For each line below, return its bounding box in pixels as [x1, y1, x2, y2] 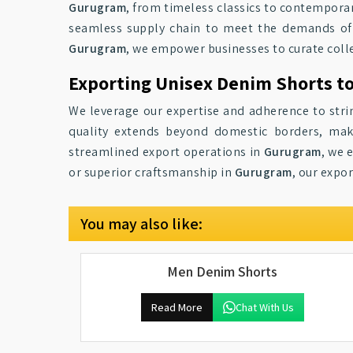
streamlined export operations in [69, 143, 264, 160]
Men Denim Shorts [167, 262, 277, 281]
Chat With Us [235, 300, 294, 314]
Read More [150, 300, 203, 314]
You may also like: [80, 214, 203, 234]
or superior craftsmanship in [69, 164, 235, 180]
